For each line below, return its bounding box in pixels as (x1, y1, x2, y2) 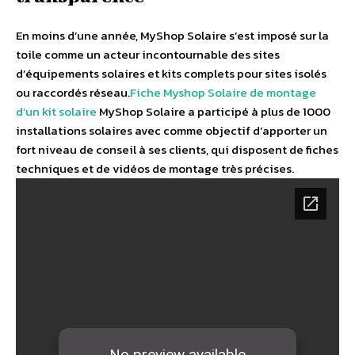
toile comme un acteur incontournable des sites (16, 45, 280, 64)
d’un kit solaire (16, 102, 97, 121)
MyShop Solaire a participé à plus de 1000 (97, 102, 330, 121)
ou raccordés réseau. (16, 83, 130, 102)
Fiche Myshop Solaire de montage (130, 83, 316, 102)
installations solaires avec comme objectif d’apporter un (16, 121, 327, 140)
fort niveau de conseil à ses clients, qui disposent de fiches (16, 140, 338, 159)
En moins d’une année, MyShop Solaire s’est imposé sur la (16, 26, 329, 45)
